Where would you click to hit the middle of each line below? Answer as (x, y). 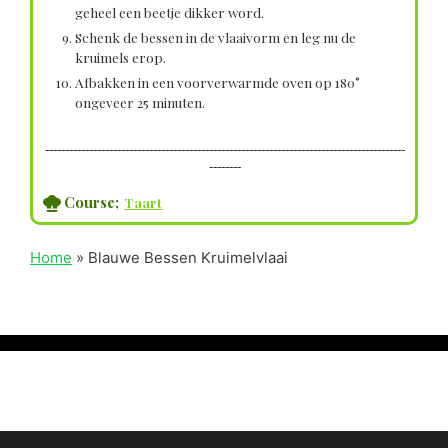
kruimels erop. (120, 57)
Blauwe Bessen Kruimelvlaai (188, 258)
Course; (91, 202)
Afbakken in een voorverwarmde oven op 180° (217, 82)
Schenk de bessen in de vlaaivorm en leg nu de (215, 37)
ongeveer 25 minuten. (140, 102)
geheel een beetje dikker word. (169, 12)
